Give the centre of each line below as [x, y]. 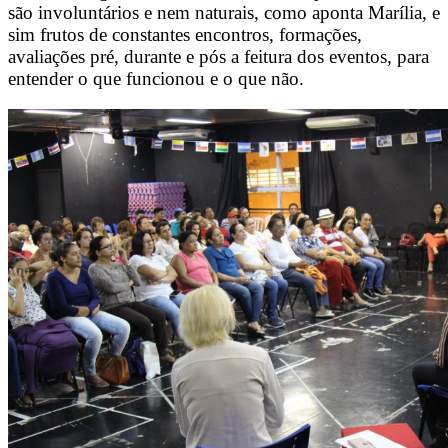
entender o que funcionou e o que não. [156, 79]
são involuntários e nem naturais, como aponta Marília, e [224, 13]
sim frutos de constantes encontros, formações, [185, 35]
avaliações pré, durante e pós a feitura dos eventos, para [218, 57]
